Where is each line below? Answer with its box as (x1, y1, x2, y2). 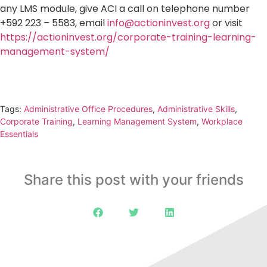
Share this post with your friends (23, 170, 244, 188)
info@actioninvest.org (107, 15, 210, 30)
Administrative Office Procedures (24, 103, 153, 114)
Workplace (201, 116, 243, 126)
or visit (210, 15, 243, 30)
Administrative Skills (157, 103, 235, 114)
